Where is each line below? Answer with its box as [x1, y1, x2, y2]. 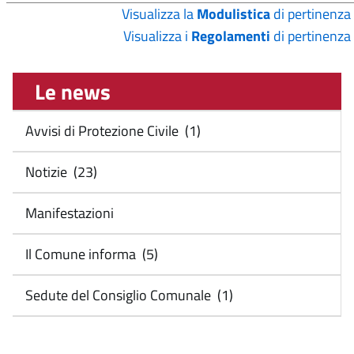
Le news [21, 75, 111, 107]
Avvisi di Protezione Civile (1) [22, 120, 201, 141]
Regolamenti [191, 25, 270, 47]
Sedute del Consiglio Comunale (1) [22, 284, 233, 306]
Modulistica [197, 3, 270, 24]
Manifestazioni [22, 202, 114, 224]
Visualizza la [122, 3, 197, 24]
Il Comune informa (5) [22, 243, 158, 265]
